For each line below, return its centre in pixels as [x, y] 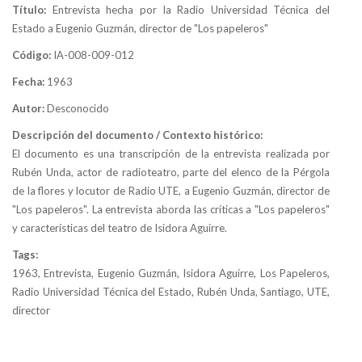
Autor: [29, 108]
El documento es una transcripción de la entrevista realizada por [171, 153]
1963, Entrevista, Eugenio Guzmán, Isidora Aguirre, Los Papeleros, [171, 273]
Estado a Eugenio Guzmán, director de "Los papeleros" [140, 28]
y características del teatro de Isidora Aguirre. [120, 227]
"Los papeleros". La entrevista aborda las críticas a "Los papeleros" [171, 209]
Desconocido [78, 108]
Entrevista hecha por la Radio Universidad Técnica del [191, 9]
